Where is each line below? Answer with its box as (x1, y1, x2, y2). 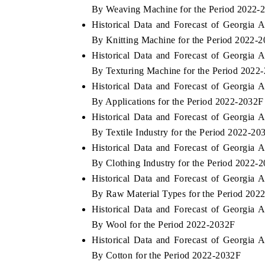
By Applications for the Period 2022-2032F (91, 96, 264, 106)
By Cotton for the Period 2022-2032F (91, 250, 241, 260)
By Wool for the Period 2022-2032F (91, 219, 235, 230)
